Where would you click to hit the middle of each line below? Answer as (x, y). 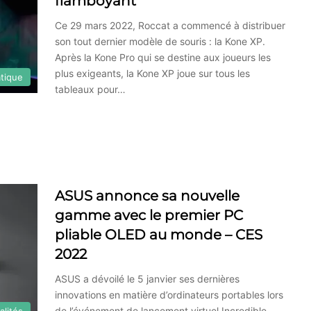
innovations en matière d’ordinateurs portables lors (169, 295)
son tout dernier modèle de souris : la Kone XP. (160, 41)
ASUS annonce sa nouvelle (147, 196)
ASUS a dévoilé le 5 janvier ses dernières (147, 279)
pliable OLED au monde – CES (159, 235)
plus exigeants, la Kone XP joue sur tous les (152, 73)
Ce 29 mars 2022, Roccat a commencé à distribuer (170, 25)
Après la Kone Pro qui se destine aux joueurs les (163, 57)
